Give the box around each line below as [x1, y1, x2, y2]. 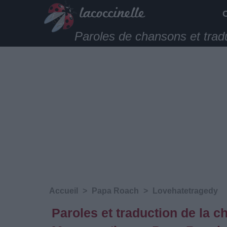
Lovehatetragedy [153, 186, 218, 195]
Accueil [49, 186, 78, 195]
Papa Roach [92, 186, 139, 195]
